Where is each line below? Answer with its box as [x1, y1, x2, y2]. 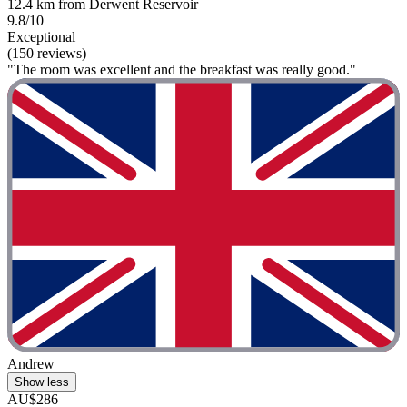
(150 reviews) [7, 45, 86, 61]
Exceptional [7, 28, 75, 45]
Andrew [7, 356, 55, 372]
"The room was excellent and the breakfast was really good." [7, 61, 356, 77]
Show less [15, 375, 69, 390]
